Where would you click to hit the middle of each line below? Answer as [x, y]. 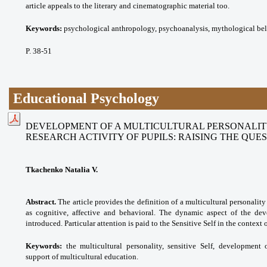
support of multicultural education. [82, 256]
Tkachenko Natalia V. [62, 169]
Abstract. [41, 201]
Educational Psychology [86, 98]
